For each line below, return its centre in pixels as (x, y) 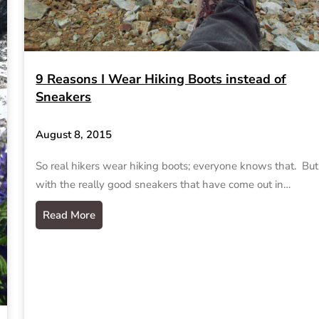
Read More (69, 215)
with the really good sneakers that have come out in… (163, 184)
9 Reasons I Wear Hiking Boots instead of (161, 79)
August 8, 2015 (74, 135)
